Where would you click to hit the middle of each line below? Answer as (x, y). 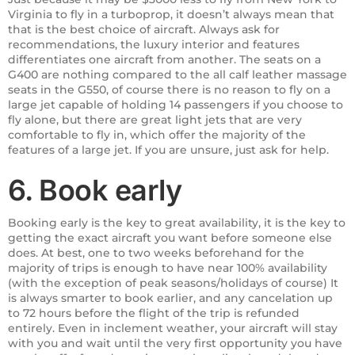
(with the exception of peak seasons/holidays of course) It (173, 282)
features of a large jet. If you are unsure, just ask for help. (168, 149)
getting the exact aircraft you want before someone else (170, 237)
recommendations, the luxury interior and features (154, 44)
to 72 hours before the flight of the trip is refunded (154, 313)
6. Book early (95, 190)
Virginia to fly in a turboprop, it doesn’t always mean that (171, 14)
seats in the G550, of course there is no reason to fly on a (169, 89)
